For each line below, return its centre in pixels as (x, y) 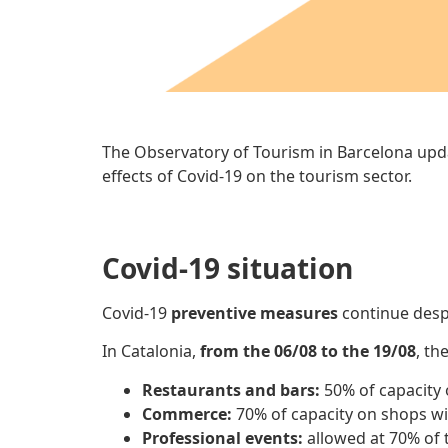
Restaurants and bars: (233, 389)
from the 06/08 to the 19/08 (308, 351)
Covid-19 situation (227, 267)
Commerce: (187, 413)
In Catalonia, (151, 351)
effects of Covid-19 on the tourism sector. (257, 176)
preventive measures (254, 312)
